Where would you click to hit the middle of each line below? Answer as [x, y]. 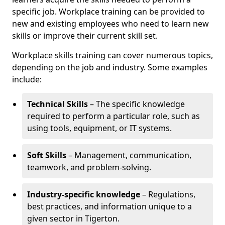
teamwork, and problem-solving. [89, 167]
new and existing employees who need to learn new [110, 24]
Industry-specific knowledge [84, 194]
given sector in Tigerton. [73, 218]
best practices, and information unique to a [109, 206]
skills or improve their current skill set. [85, 36]
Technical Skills [58, 104]
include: [27, 79]
